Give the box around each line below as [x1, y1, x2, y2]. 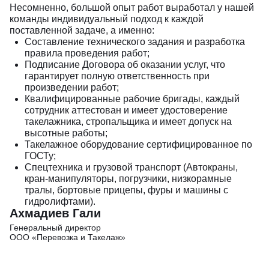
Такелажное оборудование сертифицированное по [25, 139, 252, 150]
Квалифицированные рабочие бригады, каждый [25, 94, 240, 104]
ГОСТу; [25, 151, 56, 161]
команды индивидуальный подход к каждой [10, 14, 204, 24]
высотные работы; [25, 128, 107, 138]
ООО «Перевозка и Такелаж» [10, 232, 125, 242]
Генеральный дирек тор [10, 223, 101, 232]
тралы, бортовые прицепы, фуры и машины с [25, 185, 228, 195]
